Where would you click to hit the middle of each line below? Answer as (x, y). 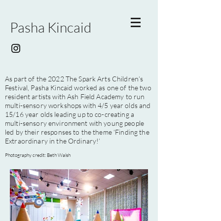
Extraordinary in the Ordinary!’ (54, 141)
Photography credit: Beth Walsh (38, 155)
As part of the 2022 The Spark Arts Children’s (74, 79)
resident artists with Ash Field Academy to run (75, 96)
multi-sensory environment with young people (75, 123)
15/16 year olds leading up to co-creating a (70, 114)
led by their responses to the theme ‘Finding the (77, 132)
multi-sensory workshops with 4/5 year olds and (78, 105)
